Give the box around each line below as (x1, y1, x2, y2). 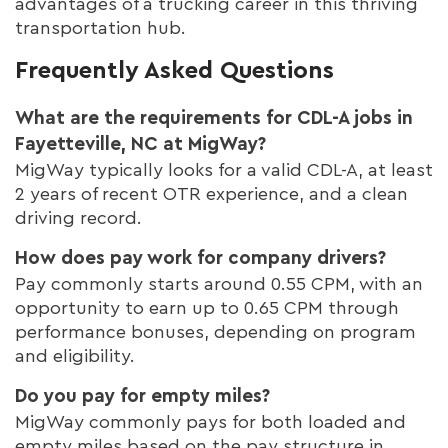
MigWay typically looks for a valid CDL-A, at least (15, 160, 433, 179)
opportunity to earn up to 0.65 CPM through (15, 298, 399, 317)
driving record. (15, 208, 142, 227)
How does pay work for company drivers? (15, 248, 386, 268)
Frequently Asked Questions (15, 58, 334, 83)
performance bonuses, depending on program (15, 322, 416, 341)
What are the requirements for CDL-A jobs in (15, 108, 413, 128)
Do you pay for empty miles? (15, 386, 270, 406)
